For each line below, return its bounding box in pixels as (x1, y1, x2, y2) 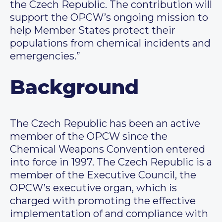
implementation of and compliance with (10, 208, 208, 220)
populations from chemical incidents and (10, 37, 211, 50)
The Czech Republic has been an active (10, 117, 200, 130)
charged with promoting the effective (10, 195, 196, 207)
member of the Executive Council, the (10, 169, 196, 181)
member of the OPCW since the (10, 130, 167, 143)
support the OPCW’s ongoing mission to (10, 11, 208, 24)
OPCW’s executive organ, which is (10, 182, 177, 194)
